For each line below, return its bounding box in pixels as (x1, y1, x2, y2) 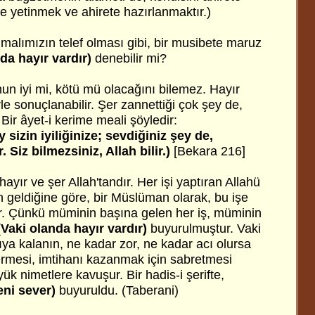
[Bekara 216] (174, 144, 245, 158)
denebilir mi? (95, 51, 167, 65)
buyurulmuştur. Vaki (150, 221, 261, 236)
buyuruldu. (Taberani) (56, 283, 179, 297)
